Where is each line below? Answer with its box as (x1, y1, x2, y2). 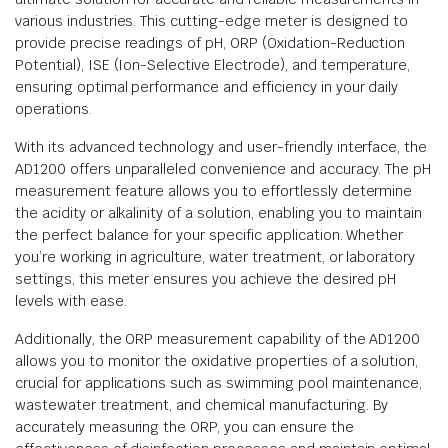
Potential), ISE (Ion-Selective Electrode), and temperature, (15, 56, 411, 74)
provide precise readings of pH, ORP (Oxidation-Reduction (15, 34, 406, 52)
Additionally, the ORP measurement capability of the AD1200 (15, 330, 421, 348)
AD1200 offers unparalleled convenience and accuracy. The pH (15, 160, 432, 178)
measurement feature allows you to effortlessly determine (15, 182, 413, 200)
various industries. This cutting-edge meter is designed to (15, 12, 409, 30)
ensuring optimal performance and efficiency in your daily (15, 78, 399, 96)
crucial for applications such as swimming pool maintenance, (15, 374, 423, 392)
